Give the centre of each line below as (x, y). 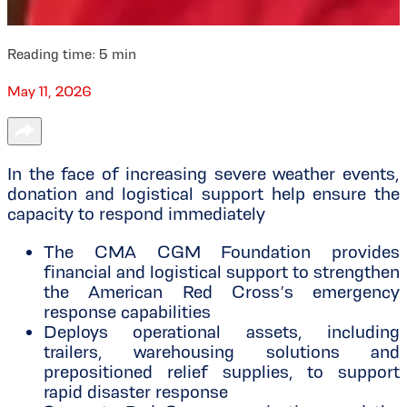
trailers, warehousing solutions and (222, 352)
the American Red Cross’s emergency (222, 292)
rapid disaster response (136, 392)
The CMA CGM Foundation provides (222, 252)
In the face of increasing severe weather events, (203, 174)
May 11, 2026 (50, 92)
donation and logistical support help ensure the (203, 194)
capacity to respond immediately (136, 214)
